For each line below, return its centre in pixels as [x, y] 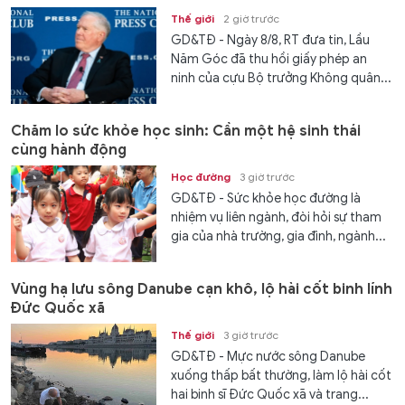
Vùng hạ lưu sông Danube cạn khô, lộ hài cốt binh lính [202, 290]
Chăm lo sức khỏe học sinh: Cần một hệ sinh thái [186, 132]
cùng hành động [69, 151]
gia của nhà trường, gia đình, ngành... [279, 237]
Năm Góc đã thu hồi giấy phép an [269, 59]
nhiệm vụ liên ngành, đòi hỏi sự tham [277, 218]
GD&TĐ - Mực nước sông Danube [268, 357]
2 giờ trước [252, 18]
